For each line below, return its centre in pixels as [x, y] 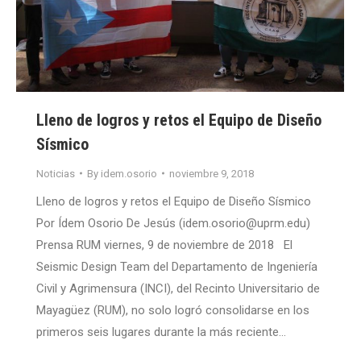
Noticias [56, 173]
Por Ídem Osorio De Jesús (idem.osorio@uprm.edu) [173, 223]
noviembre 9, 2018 [212, 173]
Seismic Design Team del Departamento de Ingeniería [177, 266]
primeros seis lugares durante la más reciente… [161, 332]
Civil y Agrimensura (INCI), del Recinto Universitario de [178, 288]
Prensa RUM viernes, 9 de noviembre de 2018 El [164, 245]
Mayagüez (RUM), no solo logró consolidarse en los [173, 310]
